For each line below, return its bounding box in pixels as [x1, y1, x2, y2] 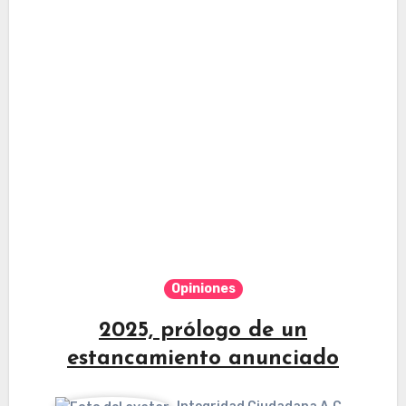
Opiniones [170, 281, 236, 297]
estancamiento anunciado [67, 348, 339, 371]
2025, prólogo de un [99, 320, 307, 343]
